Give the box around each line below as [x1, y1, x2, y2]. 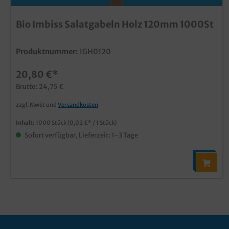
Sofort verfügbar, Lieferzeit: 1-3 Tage [24, 131, 138, 139]
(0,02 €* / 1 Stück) [67, 119, 117, 126]
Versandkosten [58, 101, 98, 108]
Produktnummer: [16, 47, 78, 56]
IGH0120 [80, 47, 111, 56]
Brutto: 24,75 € [16, 82, 63, 90]
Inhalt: [16, 119, 36, 126]
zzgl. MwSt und [16, 101, 58, 108]
